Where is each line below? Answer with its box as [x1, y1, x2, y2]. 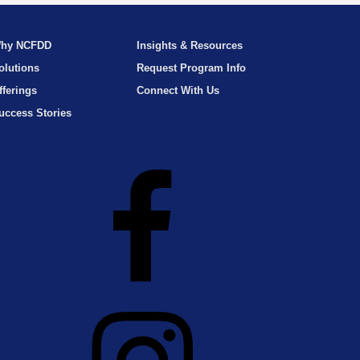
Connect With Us [136, 84, 219, 96]
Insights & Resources [136, 39, 243, 51]
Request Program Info [136, 62, 246, 74]
